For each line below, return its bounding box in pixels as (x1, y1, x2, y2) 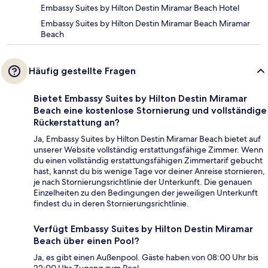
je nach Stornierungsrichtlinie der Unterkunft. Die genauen (33, 176, 252, 188)
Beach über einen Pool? (33, 235, 139, 247)
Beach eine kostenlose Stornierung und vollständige (33, 105, 267, 117)
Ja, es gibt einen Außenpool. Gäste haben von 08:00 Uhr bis (33, 252, 258, 263)
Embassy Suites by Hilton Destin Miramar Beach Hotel (41, 2, 239, 14)
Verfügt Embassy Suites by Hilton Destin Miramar (33, 223, 253, 235)
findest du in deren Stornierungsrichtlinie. (33, 198, 189, 209)
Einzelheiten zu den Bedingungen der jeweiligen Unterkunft (33, 187, 258, 199)
